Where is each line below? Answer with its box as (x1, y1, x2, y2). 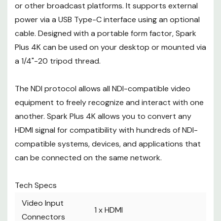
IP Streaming (7, 11, 52, 21)
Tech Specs (15, 180, 57, 191)
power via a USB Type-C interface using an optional (15, 14, 200, 25)
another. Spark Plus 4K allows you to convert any (15, 111, 191, 122)
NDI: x (72, 23, 91, 34)
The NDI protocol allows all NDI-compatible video (15, 83, 190, 94)
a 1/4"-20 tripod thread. (15, 56, 101, 67)
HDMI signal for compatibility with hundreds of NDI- (15, 125, 198, 136)
